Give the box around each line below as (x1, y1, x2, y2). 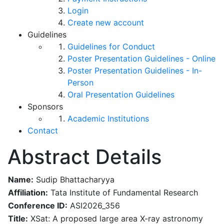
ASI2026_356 (67, 200, 120, 211)
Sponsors (27, 101, 63, 112)
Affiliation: (8, 187, 48, 198)
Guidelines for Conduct (67, 41, 155, 52)
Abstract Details (7, 144, 161, 169)
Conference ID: (8, 200, 67, 211)
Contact (27, 125, 58, 136)
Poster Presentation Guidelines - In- (67, 65, 202, 76)
